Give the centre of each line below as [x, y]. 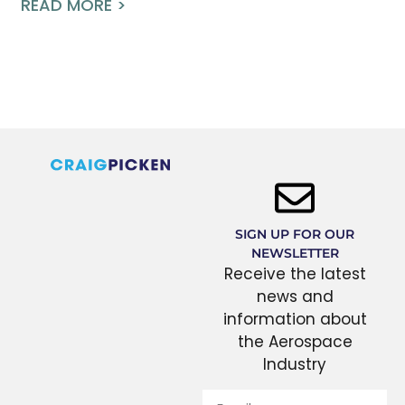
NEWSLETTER [295, 254]
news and [295, 297]
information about [295, 320]
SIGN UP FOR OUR [295, 235]
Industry [295, 365]
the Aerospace [295, 342]
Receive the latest [295, 274]
